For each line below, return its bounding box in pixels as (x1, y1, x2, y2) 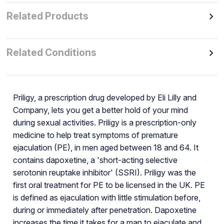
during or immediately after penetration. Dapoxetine (12, 204, 196, 215)
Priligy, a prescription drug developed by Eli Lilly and (12, 92, 196, 102)
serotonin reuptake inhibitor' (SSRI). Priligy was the (12, 167, 196, 177)
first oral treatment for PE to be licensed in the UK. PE (12, 179, 205, 190)
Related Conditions (6, 46, 96, 59)
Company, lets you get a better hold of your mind (12, 104, 188, 115)
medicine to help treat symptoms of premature (12, 129, 178, 140)
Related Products (6, 10, 88, 22)
